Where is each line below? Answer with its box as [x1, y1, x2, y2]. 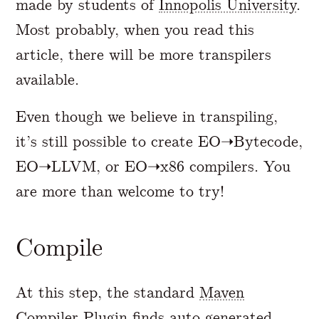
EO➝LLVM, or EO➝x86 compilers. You [16, 156, 291, 176]
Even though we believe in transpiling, [16, 106, 278, 126]
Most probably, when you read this [16, 19, 255, 39]
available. [16, 69, 80, 89]
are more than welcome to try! [16, 181, 225, 201]
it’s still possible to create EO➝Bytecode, [16, 131, 303, 151]
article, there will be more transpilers [16, 44, 272, 64]
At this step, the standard [16, 283, 200, 303]
